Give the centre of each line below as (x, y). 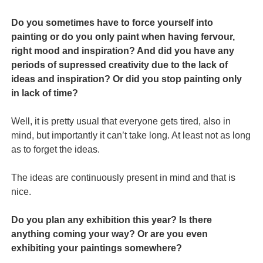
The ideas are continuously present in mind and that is (124, 178)
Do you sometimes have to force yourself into (112, 23)
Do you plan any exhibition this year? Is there (112, 220)
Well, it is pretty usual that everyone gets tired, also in (121, 122)
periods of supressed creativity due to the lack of (120, 65)
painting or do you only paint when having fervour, (123, 37)
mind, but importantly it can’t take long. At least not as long (131, 136)
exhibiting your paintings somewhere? (97, 248)
